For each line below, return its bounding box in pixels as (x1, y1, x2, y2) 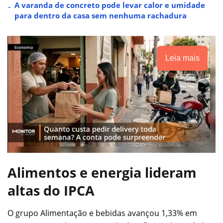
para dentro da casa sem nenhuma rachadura (14, 10, 187, 20)
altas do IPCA (7, 181, 95, 200)
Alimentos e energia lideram (7, 163, 197, 182)
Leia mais (165, 53, 200, 62)
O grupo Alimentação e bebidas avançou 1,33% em (7, 207, 197, 219)
